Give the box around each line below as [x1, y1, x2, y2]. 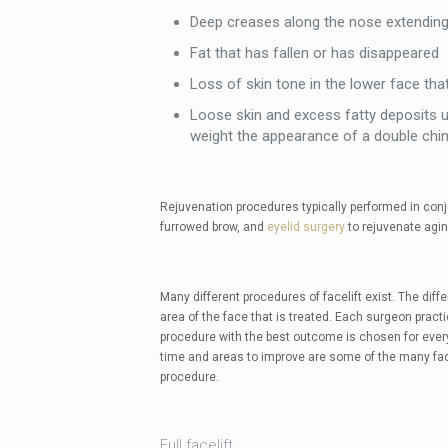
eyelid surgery [266, 220, 345, 234]
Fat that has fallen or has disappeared [189, 44, 439, 62]
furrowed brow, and [159, 220, 267, 234]
